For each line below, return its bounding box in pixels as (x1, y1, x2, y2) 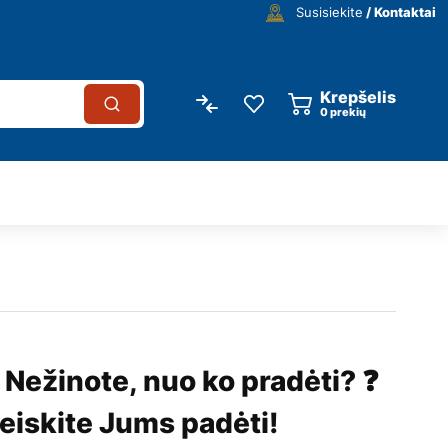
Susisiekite (296, 4, 363, 20)
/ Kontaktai (363, 4, 436, 20)
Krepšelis (320, 87, 397, 108)
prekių (330, 105, 367, 120)
